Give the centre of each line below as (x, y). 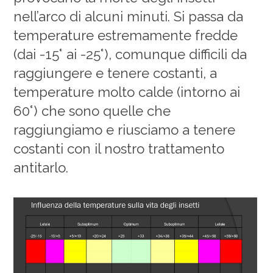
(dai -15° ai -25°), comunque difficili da (130, 54)
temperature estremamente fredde (126, 35)
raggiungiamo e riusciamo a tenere (125, 129)
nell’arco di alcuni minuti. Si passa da (129, 16)
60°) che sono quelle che (92, 111)
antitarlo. (41, 167)
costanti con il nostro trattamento (119, 148)
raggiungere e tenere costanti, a (115, 73)
